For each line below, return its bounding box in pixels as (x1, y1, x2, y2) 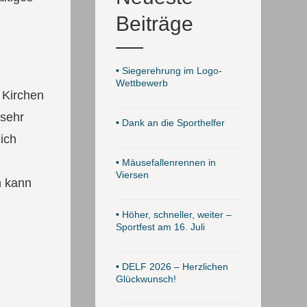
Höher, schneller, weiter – (119, 209, 232, 220)
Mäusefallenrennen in (119, 157, 216, 168)
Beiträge (115, 12, 193, 35)
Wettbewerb (115, 77, 168, 88)
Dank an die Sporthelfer (119, 117, 225, 128)
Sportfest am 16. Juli (115, 221, 205, 232)
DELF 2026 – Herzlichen (119, 261, 228, 272)
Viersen (115, 169, 149, 180)
